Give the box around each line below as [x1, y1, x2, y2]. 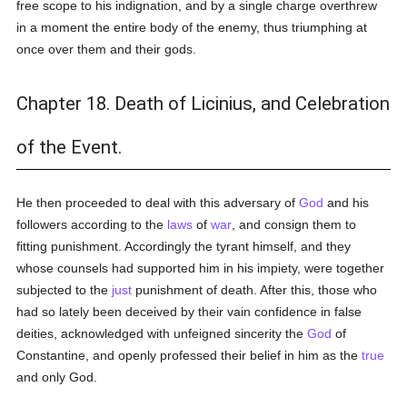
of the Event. [16, 136, 123, 158]
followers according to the [16, 217, 168, 232]
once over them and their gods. [16, 42, 197, 56]
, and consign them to [232, 217, 357, 232]
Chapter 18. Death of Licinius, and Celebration [16, 93, 391, 114]
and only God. [16, 370, 98, 384]
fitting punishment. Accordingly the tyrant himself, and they [16, 239, 352, 253]
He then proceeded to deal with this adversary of [16, 195, 300, 210]
